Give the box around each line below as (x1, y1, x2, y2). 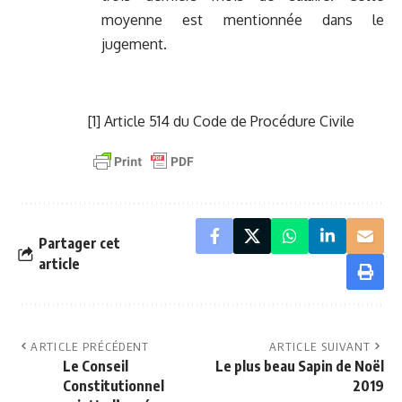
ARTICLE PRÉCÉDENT (31, 339, 150, 354)
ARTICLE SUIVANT (269, 339, 371, 354)
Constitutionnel (63, 377, 164, 396)
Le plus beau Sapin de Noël (215, 357, 384, 376)
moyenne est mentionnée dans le (101, 11, 384, 30)
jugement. (101, 35, 167, 54)
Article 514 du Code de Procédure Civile (100, 112, 354, 131)
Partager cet (39, 234, 120, 253)
